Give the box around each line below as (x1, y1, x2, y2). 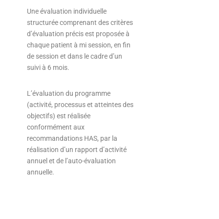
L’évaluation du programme (26, 89, 110, 98)
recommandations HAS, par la (26, 134, 117, 143)
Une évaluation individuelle (26, 7, 107, 16)
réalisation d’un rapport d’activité (26, 146, 127, 154)
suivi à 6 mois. (26, 64, 69, 72)
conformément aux (26, 123, 85, 131)
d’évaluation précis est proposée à (26, 30, 130, 38)
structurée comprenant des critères (26, 19, 133, 27)
